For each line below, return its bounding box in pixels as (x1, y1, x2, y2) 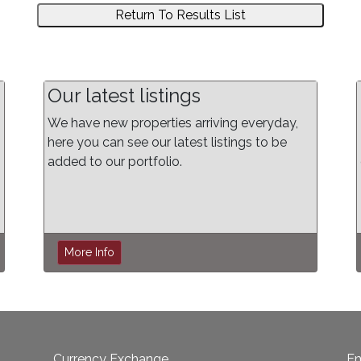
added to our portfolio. (48, 154, 182, 169)
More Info (64, 246, 114, 259)
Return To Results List (115, 7, 246, 23)
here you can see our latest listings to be (48, 135, 287, 150)
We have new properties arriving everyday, (48, 115, 298, 131)
